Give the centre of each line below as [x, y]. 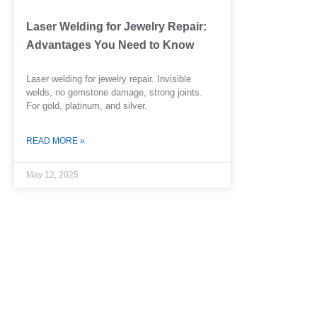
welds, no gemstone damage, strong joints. [114, 93]
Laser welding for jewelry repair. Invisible [109, 79]
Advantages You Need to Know [110, 45]
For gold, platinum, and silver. [87, 106]
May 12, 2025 [52, 175]
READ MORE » [56, 141]
